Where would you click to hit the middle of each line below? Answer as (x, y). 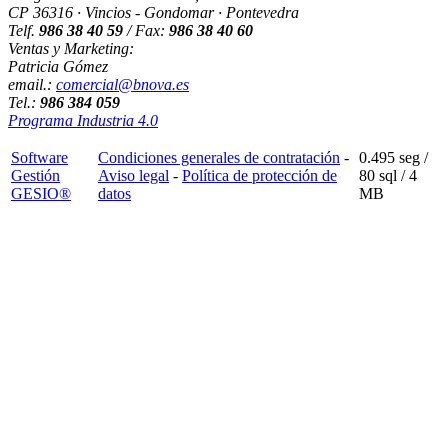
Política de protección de (259, 176)
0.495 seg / (393, 158)
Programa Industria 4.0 (83, 121)
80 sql (378, 176)
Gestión (35, 176)
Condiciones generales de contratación (219, 158)
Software (39, 158)
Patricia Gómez (58, 67)
